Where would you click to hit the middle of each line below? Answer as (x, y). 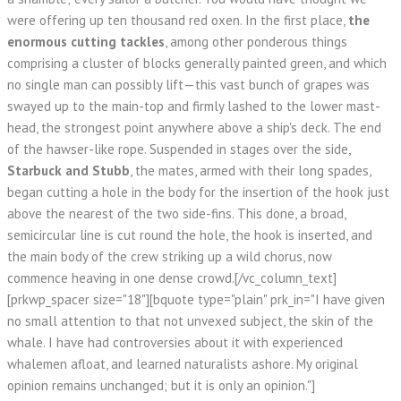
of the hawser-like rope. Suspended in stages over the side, (179, 149)
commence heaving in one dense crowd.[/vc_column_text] (172, 278)
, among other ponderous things (256, 42)
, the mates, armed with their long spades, (250, 171)
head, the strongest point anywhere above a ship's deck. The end (194, 128)
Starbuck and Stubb (68, 171)
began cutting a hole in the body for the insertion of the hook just (198, 192)
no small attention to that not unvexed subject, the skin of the (190, 321)
